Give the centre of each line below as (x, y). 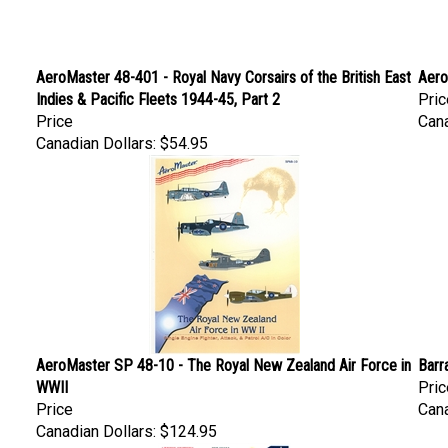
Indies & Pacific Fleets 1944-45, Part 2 (158, 87)
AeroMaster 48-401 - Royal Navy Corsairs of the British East (223, 65)
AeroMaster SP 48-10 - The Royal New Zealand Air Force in (223, 353)
